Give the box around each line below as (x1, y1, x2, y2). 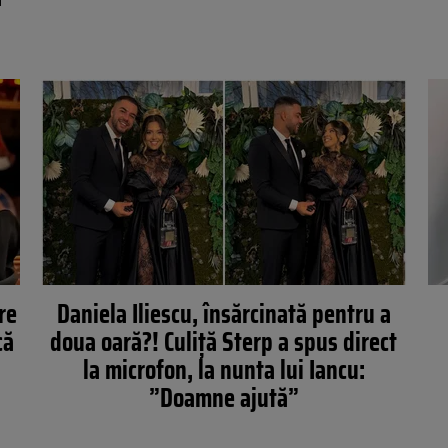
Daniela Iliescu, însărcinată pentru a (56, 293, 391, 334)
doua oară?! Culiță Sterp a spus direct (50, 321, 398, 362)
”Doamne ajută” (148, 377, 299, 418)
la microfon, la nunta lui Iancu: (82, 349, 365, 390)
